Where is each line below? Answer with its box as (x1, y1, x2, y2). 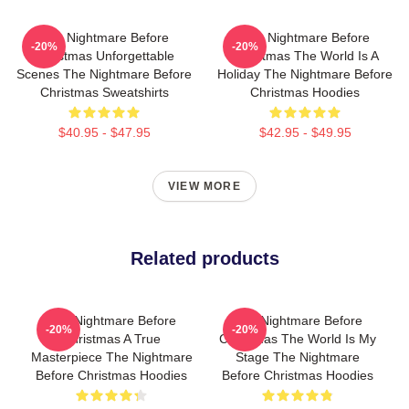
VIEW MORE (168, 180, 241, 193)
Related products (130, 248, 279, 268)
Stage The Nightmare (236, 350, 360, 364)
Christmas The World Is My (219, 331, 376, 346)
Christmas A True (62, 331, 161, 346)
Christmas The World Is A (231, 48, 379, 63)
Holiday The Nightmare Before (217, 67, 393, 81)
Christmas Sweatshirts (39, 85, 169, 100)
